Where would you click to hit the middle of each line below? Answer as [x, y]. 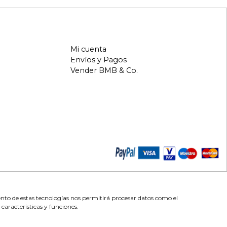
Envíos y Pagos [98, 60]
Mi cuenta [88, 49]
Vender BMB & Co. [104, 71]
